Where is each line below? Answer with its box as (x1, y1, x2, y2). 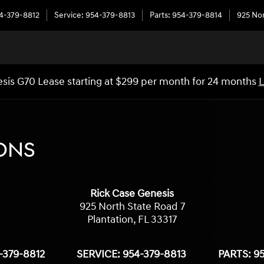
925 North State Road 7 (79, 200, 185, 213)
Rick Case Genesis (90, 187, 174, 200)
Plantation (87, 213, 133, 226)
